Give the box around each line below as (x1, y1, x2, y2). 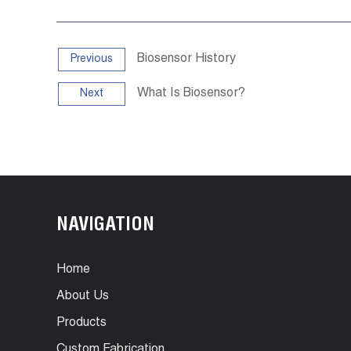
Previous (71, 54, 113, 65)
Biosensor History (137, 53, 236, 66)
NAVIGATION (56, 217, 154, 236)
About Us (56, 291, 109, 303)
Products (56, 317, 107, 330)
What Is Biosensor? (137, 88, 245, 100)
